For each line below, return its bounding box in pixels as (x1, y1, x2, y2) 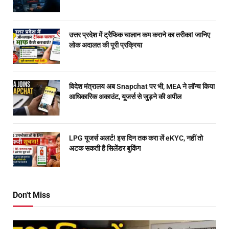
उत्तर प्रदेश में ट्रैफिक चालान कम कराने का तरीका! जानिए (69, 31, 210, 39)
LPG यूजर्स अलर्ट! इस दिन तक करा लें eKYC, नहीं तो (69, 134, 203, 143)
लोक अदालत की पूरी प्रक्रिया (69, 41, 142, 50)
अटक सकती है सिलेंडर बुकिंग (69, 144, 141, 153)
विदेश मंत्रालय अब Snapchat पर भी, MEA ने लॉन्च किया (69, 82, 215, 91)
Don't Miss (13, 190, 50, 200)
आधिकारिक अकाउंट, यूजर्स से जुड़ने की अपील (69, 93, 181, 101)
